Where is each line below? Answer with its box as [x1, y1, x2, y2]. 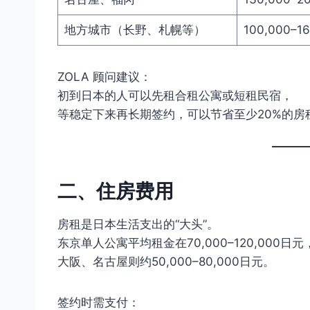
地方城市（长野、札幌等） [64, 22, 206, 37]
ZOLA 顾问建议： [57, 69, 152, 84]
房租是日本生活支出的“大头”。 [57, 217, 219, 231]
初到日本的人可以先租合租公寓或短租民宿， [57, 88, 293, 102]
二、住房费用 [57, 179, 174, 203]
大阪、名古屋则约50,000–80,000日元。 [57, 254, 275, 268]
